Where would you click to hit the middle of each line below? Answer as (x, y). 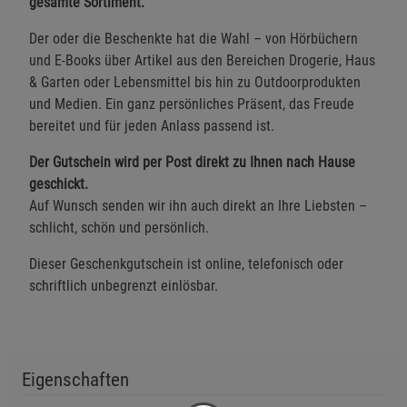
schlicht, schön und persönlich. (119, 227)
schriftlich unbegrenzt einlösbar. (124, 285)
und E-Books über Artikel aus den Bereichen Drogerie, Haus (202, 60)
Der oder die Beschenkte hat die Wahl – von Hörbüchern (194, 38)
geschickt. (59, 184)
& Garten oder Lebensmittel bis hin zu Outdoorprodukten (195, 82)
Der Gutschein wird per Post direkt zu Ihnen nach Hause (192, 162)
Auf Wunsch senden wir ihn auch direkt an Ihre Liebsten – (198, 205)
